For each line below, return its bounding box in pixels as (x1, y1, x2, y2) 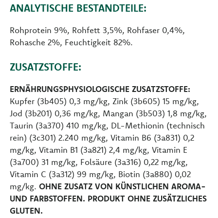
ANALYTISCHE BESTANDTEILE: (10, 1, 146, 15)
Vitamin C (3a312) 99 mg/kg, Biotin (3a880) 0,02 (10, 169, 191, 180)
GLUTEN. (10, 205, 43, 216)
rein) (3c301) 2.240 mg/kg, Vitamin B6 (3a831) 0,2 (10, 132, 194, 143)
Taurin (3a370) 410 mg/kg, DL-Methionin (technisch (10, 120, 205, 131)
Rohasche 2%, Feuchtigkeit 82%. (10, 37, 133, 48)
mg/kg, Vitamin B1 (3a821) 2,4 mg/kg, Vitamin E (10, 145, 187, 155)
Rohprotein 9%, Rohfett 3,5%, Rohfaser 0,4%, (10, 25, 185, 36)
